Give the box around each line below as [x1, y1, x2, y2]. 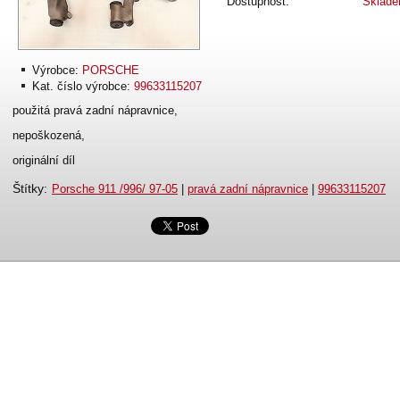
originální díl [12, 154, 75, 167]
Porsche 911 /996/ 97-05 [52, 182, 178, 196]
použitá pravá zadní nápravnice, [12, 104, 178, 117]
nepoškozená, [12, 129, 85, 142]
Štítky [12, 181, 44, 196]
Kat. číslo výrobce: [32, 79, 130, 93]
